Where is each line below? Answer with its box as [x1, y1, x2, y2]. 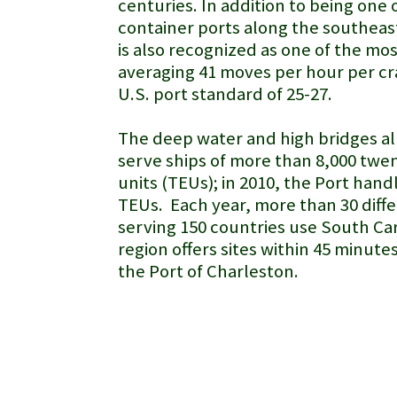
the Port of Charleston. [118, 260, 299, 283]
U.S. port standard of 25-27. [118, 82, 332, 105]
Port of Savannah [74, 318, 183, 335]
